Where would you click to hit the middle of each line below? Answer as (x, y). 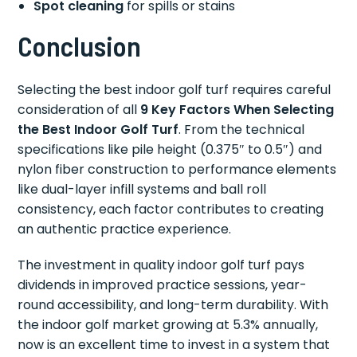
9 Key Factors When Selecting (237, 109)
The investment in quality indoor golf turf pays (161, 265)
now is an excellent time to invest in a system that (174, 344)
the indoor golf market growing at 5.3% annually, (168, 324)
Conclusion (80, 45)
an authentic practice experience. (125, 229)
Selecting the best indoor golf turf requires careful (175, 89)
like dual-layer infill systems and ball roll (142, 189)
